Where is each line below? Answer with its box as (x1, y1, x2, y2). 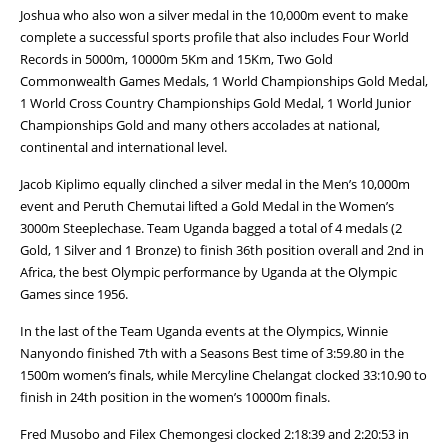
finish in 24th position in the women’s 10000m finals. (20, 387, 330, 406)
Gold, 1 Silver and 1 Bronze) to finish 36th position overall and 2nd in (20, 240, 424, 259)
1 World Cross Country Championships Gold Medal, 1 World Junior (20, 93, 411, 112)
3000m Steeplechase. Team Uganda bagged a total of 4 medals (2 (20, 218, 402, 237)
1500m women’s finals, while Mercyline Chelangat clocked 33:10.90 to (20, 365, 427, 384)
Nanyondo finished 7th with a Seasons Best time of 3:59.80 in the (20, 343, 404, 362)
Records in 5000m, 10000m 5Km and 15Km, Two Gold (20, 49, 333, 68)
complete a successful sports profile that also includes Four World (20, 27, 409, 46)
